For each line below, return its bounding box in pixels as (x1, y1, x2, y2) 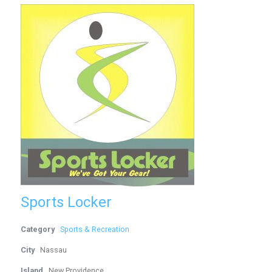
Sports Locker (21, 194, 112, 211)
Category (21, 225, 55, 234)
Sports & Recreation (60, 225, 130, 234)
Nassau (40, 245, 67, 254)
